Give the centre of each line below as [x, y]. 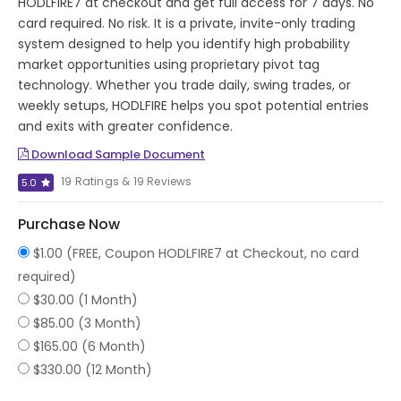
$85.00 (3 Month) [87, 323]
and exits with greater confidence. [125, 126]
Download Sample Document [117, 154]
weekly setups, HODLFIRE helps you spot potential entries [193, 106]
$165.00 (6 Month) [90, 346]
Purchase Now [69, 224]
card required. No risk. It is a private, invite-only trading [187, 23]
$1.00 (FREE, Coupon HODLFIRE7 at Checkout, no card [196, 253]
